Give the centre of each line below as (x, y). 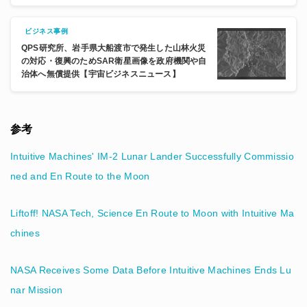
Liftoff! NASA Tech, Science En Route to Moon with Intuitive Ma (152, 213)
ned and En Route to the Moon (80, 176)
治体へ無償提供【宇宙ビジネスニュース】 (101, 74)
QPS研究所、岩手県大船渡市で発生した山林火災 (114, 48)
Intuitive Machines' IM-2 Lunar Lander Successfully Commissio (152, 156)
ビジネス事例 (46, 31)
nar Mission (37, 290)
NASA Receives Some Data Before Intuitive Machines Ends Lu (151, 270)
